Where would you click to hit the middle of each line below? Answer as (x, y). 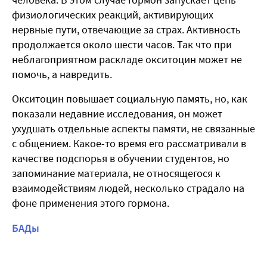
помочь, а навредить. (62, 74)
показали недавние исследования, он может (117, 114)
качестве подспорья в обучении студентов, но (121, 159)
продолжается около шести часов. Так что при (122, 45)
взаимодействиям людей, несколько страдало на (128, 188)
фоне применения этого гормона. (91, 203)
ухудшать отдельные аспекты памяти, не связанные (133, 129)
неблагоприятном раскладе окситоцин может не (127, 60)
